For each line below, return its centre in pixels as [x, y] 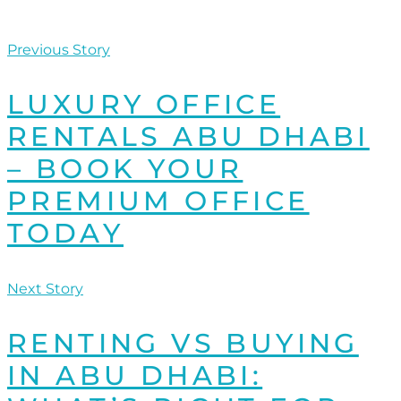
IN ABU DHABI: [135, 376]
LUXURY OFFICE [144, 105]
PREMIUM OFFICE [158, 201]
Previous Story [59, 50]
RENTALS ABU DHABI [188, 137]
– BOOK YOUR [125, 169]
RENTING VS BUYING [183, 344]
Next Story [45, 289]
